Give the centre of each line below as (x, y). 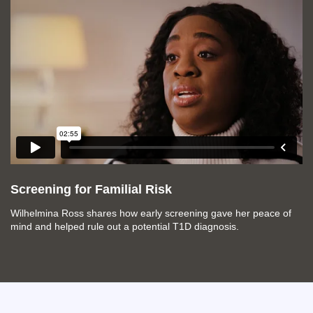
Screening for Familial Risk (91, 189)
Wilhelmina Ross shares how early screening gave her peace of (151, 213)
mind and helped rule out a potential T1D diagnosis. (125, 226)
